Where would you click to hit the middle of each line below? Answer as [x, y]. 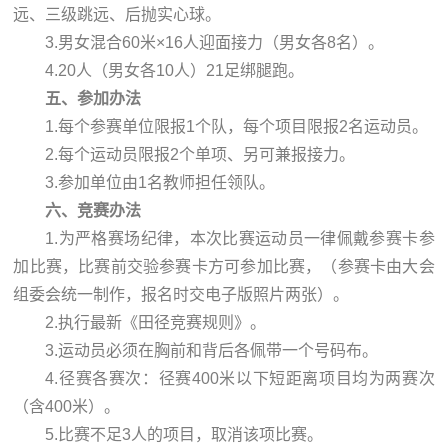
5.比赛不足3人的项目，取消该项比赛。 [184, 434]
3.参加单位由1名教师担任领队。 [160, 182]
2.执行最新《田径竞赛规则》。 [156, 322]
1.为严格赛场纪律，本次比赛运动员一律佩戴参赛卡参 [240, 238]
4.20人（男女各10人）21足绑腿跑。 [175, 70]
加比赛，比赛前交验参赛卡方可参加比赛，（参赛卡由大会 [224, 266]
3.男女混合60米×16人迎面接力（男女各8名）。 [215, 42]
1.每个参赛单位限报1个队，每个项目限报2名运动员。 [237, 126]
